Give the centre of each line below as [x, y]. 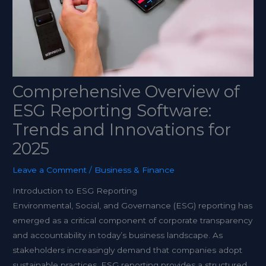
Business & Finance [135, 170]
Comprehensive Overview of [126, 91]
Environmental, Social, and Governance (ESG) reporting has [133, 206]
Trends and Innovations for [122, 129]
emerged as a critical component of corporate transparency [133, 221]
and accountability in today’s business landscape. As [118, 235]
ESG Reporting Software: [112, 110]
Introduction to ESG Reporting [75, 191]
